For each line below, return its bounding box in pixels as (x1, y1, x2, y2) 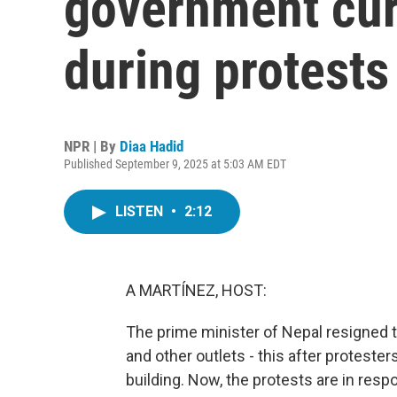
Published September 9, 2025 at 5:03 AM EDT (64, 157, 286, 171)
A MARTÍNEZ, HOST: (126, 281, 267, 300)
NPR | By (64, 137, 120, 155)
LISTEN (115, 203, 167, 220)
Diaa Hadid (120, 137, 183, 155)
